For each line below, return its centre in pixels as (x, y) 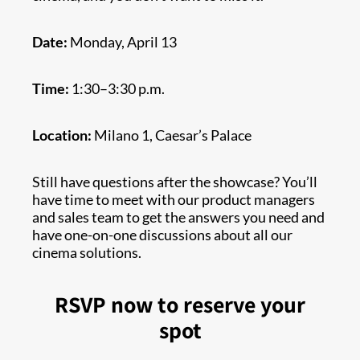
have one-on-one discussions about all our (162, 235)
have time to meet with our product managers (174, 200)
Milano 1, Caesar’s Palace (172, 135)
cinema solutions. (87, 253)
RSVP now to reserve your (180, 305)
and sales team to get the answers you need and (178, 217)
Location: (62, 135)
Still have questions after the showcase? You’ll (175, 182)
